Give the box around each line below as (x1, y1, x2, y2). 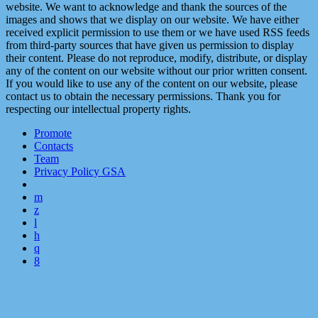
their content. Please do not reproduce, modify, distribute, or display (6, 51, 307, 64)
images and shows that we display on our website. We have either (6, 13, 299, 26)
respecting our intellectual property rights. (6, 102, 191, 115)
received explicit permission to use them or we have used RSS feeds (6, 26, 309, 38)
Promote (34, 126, 72, 139)
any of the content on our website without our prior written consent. (6, 64, 307, 77)
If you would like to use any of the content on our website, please (6, 77, 297, 89)
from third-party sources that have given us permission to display (6, 38, 294, 51)
